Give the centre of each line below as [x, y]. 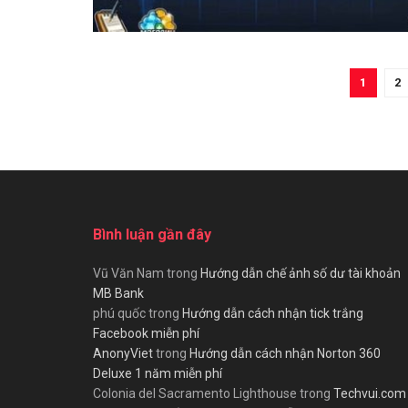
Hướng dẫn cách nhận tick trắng [273, 313]
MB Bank [118, 293]
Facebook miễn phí [146, 333]
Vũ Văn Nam [128, 273]
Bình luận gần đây [152, 234]
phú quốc [119, 313]
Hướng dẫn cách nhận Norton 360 [285, 353]
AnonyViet [123, 353]
